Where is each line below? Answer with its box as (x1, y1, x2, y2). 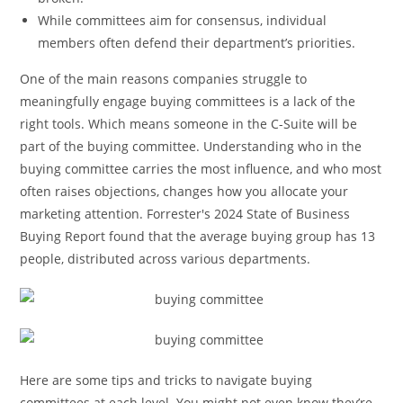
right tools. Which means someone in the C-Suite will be (20, 115, 358, 132)
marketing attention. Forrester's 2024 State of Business (20, 205, 351, 222)
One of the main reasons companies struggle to (20, 70, 308, 87)
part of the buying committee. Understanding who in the (20, 138, 363, 155)
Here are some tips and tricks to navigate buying (20, 372, 313, 389)
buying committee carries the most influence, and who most (20, 160, 382, 177)
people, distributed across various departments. (20, 250, 311, 267)
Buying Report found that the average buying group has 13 (20, 228, 376, 245)
